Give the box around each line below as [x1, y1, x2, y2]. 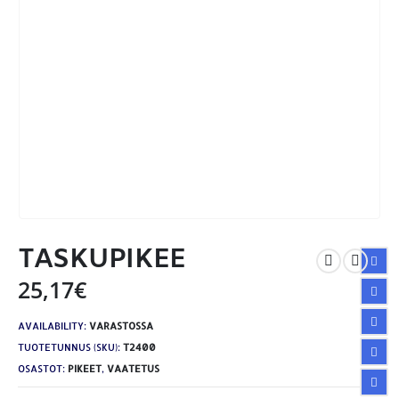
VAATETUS [107, 362, 159, 375]
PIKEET [68, 362, 102, 375]
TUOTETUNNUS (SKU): [18, 340, 123, 354]
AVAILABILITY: [18, 320, 89, 333]
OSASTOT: [18, 362, 68, 375]
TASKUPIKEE [18, 241, 186, 278]
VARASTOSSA [89, 320, 153, 333]
